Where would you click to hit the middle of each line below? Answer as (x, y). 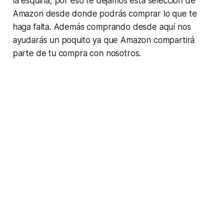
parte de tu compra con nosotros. (77, 53)
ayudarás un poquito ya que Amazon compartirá (104, 40)
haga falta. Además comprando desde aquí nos (102, 27)
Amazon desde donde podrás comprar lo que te (105, 13)
